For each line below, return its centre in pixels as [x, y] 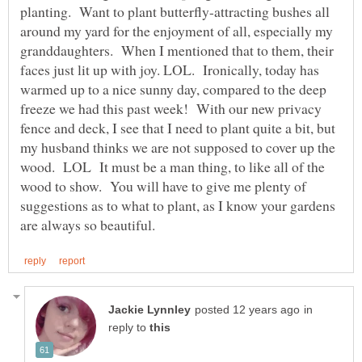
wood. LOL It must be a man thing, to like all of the [173, 167]
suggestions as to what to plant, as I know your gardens [178, 206]
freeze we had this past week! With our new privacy [171, 109]
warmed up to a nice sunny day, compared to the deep [173, 89]
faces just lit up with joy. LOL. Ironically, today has [170, 70]
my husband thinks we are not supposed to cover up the [178, 147]
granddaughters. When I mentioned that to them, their [177, 51]
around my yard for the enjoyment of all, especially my [177, 31]
